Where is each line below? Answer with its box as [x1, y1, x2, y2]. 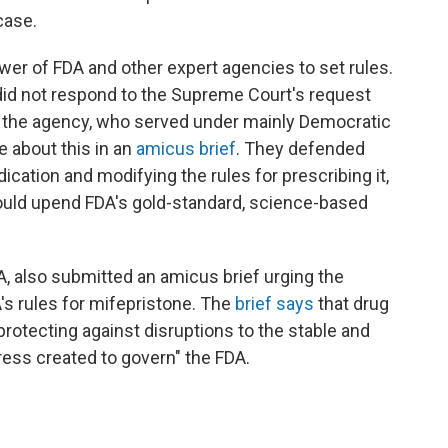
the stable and [258, 319, 370, 341]
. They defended [236, 137, 365, 159]
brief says [235, 292, 314, 314]
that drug [314, 292, 389, 314]
